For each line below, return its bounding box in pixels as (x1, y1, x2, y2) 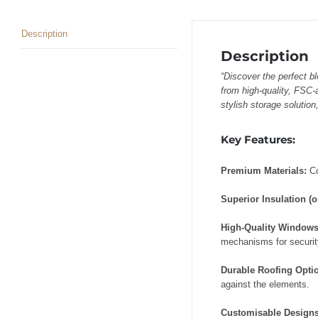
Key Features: (221, 132, 295, 146)
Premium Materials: (221, 165, 309, 177)
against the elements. (221, 279, 309, 290)
